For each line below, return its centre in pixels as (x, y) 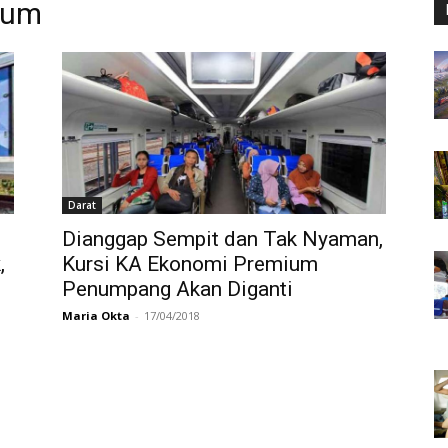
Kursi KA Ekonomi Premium (190, 264)
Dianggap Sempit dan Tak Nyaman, (222, 239)
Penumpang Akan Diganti (177, 289)
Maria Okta (96, 315)
